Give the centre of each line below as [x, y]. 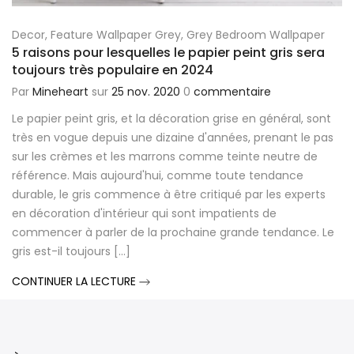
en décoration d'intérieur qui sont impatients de [144, 222]
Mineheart [60, 100]
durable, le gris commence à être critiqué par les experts [169, 203]
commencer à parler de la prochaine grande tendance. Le [173, 241]
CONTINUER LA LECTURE [75, 290]
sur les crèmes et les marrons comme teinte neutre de [165, 165]
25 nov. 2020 [146, 100]
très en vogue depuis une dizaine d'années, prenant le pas [173, 146]
